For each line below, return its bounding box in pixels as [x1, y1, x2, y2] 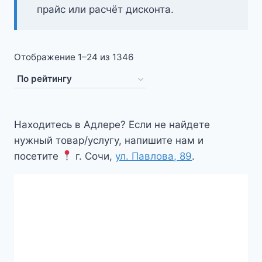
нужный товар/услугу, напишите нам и [14, 134, 204, 146]
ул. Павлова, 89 [115, 150, 192, 162]
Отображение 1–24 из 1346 [14, 51, 134, 63]
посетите [14, 150, 61, 162]
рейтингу [133, 86, 173, 97]
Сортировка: [133, 51, 188, 62]
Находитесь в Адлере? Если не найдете [14, 118, 210, 130]
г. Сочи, [73, 150, 116, 162]
